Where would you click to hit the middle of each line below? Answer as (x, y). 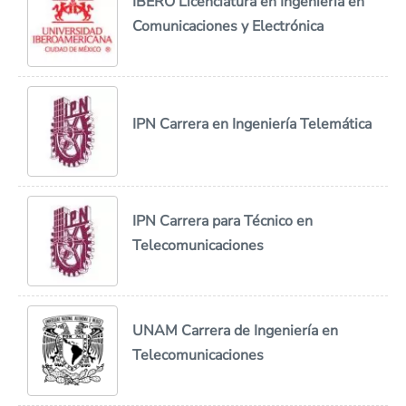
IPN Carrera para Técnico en (222, 221)
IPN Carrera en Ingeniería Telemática (252, 124)
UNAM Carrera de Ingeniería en (235, 331)
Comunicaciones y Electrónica (228, 26)
